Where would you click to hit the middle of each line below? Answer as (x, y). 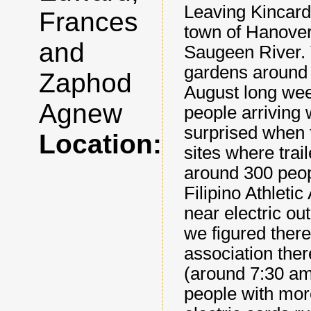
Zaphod (85, 83)
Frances (89, 22)
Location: (100, 144)
